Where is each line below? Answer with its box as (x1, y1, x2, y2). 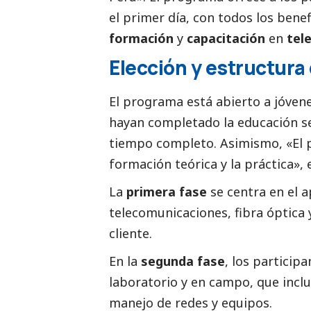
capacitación (187, 30, 265, 47)
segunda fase (137, 253, 225, 270)
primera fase (126, 183, 207, 201)
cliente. (109, 225, 152, 242)
